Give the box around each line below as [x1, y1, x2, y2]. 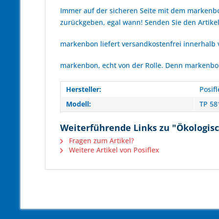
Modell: [66, 99, 91, 109]
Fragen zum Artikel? [67, 136, 134, 145]
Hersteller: [66, 85, 101, 94]
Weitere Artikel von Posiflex [67, 145, 159, 154]
